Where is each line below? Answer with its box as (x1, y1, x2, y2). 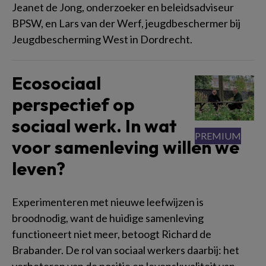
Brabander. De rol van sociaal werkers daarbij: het (12, 243, 239, 256)
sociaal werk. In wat (12, 114, 177, 137)
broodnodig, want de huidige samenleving (12, 211, 204, 224)
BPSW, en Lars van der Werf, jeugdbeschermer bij (12, 16, 240, 30)
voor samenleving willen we (12, 135, 239, 159)
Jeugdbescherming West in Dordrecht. (12, 32, 192, 46)
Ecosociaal (12, 71, 101, 94)
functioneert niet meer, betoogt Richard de (12, 227, 211, 240)
